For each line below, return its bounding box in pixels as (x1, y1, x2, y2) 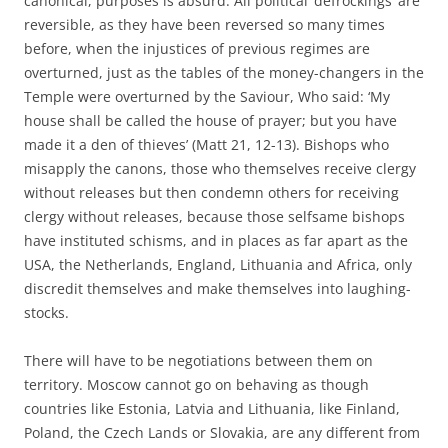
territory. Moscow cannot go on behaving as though (24, 374, 369, 394)
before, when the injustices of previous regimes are (24, 38, 370, 58)
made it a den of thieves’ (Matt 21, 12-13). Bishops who (24, 134, 389, 154)
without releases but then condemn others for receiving (24, 182, 399, 202)
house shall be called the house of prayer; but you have (24, 110, 397, 130)
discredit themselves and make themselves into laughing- (24, 278, 411, 298)
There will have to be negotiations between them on (24, 350, 373, 370)
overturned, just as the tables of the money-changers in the (24, 62, 424, 82)
